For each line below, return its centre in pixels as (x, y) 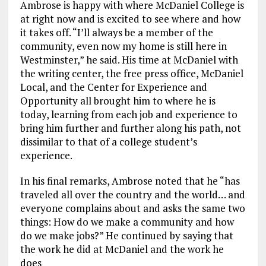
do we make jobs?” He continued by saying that (126, 235)
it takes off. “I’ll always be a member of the (116, 32)
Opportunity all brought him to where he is (118, 100)
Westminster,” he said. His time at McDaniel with (129, 59)
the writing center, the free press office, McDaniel (132, 73)
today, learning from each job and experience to (129, 114)
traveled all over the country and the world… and (132, 194)
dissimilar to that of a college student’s (108, 141)
